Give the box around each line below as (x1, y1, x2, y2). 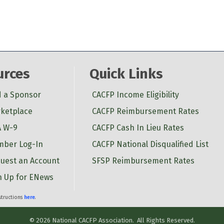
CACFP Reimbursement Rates (91, 106, 199, 116)
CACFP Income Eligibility (91, 89, 179, 99)
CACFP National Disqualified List (91, 139, 208, 149)
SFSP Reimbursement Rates (91, 155, 194, 165)
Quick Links (89, 65, 163, 82)
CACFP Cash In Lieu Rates (91, 122, 184, 132)
